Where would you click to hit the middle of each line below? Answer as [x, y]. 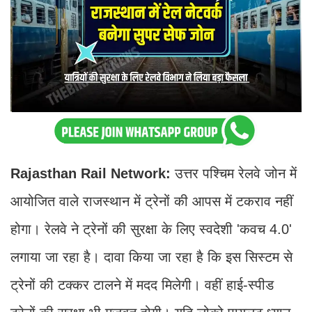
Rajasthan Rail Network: [91, 174]
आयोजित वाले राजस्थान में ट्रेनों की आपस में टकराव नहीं [152, 202]
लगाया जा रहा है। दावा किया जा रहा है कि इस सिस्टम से [151, 257]
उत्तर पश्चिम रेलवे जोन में [234, 174]
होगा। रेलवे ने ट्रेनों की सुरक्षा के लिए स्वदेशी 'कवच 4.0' [151, 229]
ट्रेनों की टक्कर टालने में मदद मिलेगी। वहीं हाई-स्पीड [142, 285]
